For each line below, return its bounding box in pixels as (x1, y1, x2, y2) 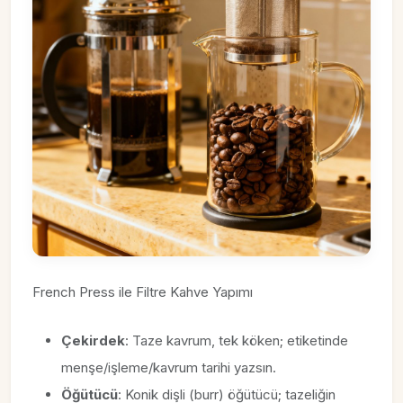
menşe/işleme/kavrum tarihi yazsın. (61, 359, 276, 376)
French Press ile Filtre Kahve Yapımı (32, 283, 253, 300)
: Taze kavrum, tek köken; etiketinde (125, 332, 348, 349)
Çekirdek (61, 332, 125, 349)
